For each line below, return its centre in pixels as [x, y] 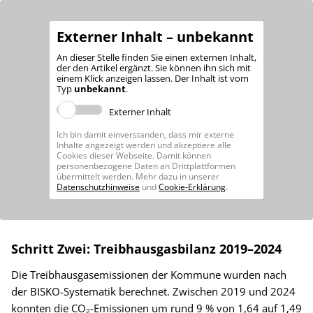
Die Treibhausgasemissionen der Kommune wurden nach [149, 275]
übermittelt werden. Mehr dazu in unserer [138, 177]
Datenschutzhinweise [98, 187]
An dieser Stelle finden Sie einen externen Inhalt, [156, 58]
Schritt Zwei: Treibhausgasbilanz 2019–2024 [146, 249]
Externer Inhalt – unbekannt [155, 37]
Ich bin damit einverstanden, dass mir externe [145, 135]
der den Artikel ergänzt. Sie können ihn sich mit [154, 68]
